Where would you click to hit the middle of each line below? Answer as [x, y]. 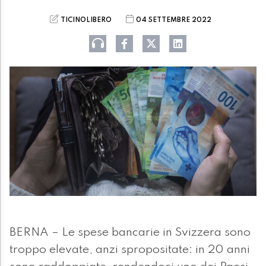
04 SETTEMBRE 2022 [174, 20]
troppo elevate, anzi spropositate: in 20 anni [130, 250]
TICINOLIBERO [86, 20]
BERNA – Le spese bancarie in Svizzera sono [130, 233]
